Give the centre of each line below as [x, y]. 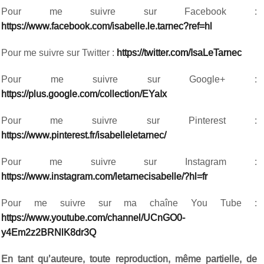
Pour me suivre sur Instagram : [129, 162]
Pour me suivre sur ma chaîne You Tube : [129, 203]
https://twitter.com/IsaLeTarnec [179, 53]
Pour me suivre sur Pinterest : [129, 121]
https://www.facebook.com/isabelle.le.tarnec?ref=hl [107, 26]
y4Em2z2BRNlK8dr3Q [49, 232]
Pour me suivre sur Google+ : [129, 79]
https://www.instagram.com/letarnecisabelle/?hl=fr [105, 176]
